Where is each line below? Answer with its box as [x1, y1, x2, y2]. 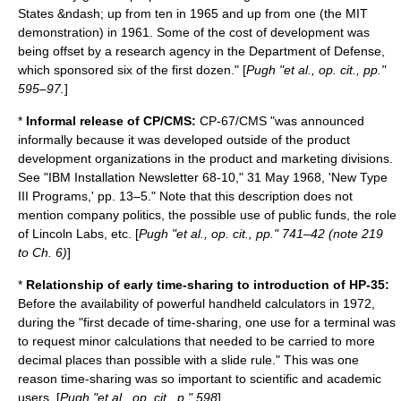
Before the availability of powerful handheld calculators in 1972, [18, 296, 375, 311]
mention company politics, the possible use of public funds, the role [18, 208, 397, 222]
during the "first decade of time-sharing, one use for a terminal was [18, 315, 396, 329]
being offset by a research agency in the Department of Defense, [18, 44, 385, 58]
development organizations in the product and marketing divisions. [18, 151, 393, 166]
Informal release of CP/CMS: [26, 114, 196, 128]
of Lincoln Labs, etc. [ [18, 226, 139, 241]
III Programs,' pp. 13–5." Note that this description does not [18, 189, 353, 203]
